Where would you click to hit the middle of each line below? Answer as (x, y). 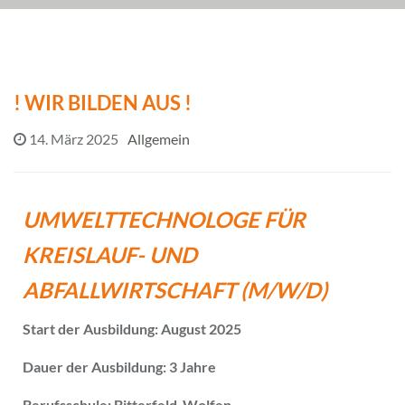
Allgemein (159, 138)
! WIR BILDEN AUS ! (103, 102)
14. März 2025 (74, 138)
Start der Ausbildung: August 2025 (132, 328)
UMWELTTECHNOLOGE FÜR (164, 219)
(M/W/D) (284, 289)
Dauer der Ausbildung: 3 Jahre (119, 366)
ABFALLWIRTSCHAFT (132, 289)
